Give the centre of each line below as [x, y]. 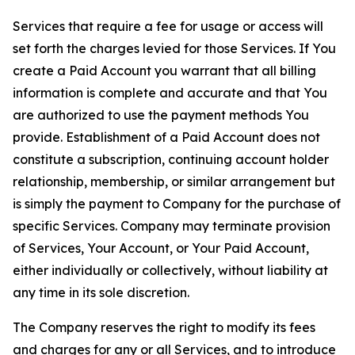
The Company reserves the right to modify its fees [164, 327]
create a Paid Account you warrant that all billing [164, 71]
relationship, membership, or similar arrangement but [174, 181]
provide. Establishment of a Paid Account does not [166, 137]
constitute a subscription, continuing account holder [171, 159]
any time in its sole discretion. [101, 292]
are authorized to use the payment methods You [161, 115]
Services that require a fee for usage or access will [168, 26]
